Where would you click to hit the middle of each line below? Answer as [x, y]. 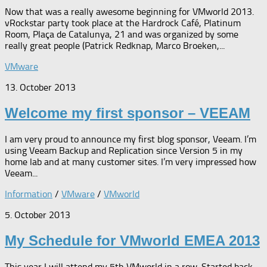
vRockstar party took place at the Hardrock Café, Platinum [123, 23]
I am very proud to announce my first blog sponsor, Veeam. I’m [131, 139]
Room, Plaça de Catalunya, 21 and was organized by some [122, 35]
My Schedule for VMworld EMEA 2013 [132, 241]
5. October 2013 [38, 215]
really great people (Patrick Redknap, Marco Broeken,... [115, 46]
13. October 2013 [40, 88]
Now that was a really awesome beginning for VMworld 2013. [129, 12]
